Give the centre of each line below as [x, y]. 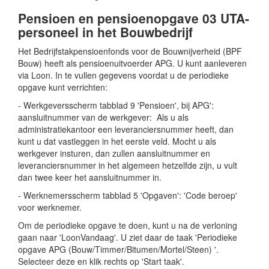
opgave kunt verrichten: [63, 87]
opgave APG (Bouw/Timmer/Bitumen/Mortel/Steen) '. [118, 249]
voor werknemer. [50, 207]
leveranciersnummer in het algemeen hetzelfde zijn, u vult [128, 165]
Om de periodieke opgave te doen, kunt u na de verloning [128, 225]
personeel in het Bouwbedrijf [105, 32]
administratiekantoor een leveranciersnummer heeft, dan [126, 129]
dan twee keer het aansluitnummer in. [90, 177]
